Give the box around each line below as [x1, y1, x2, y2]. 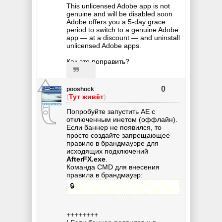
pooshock [66, 85, 94, 93]
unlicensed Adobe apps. [66, 41, 141, 50]
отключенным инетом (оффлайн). [66, 115, 177, 123]
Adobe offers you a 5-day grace [66, 17, 166, 26]
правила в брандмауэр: [66, 170, 143, 179]
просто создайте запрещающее [66, 131, 170, 139]
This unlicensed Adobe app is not [66, 1, 170, 10]
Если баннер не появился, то [66, 123, 162, 131]
